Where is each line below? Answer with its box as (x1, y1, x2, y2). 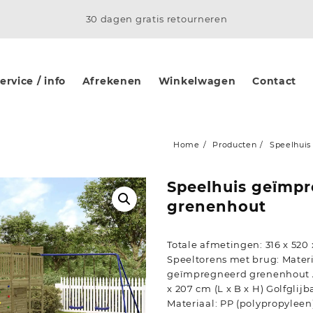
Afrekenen (82, 74, 143, 87)
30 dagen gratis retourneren (85, 13, 228, 24)
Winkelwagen (158, 74, 236, 87)
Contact (252, 74, 297, 87)
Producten (212, 140, 257, 150)
